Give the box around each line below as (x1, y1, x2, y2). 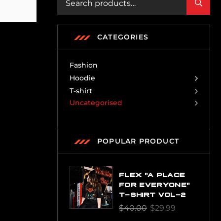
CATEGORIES (97, 33, 148, 41)
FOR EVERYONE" (119, 182, 190, 187)
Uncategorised (70, 98, 122, 107)
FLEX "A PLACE (119, 172, 185, 177)
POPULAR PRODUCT (97, 137, 179, 146)
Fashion (70, 61, 98, 70)
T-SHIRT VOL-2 (119, 191, 186, 197)
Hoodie (70, 74, 95, 82)
